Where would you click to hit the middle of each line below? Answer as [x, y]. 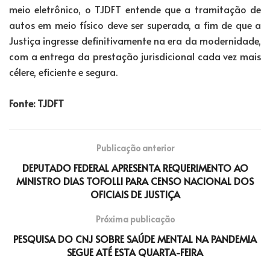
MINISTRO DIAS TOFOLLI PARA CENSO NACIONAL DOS [135, 181]
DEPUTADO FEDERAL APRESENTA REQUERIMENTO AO [135, 167]
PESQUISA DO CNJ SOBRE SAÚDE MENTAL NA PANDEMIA [135, 238]
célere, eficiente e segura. [63, 71]
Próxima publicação [135, 219]
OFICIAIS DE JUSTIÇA [135, 194]
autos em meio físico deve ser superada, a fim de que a [135, 24]
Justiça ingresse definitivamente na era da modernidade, [135, 40]
